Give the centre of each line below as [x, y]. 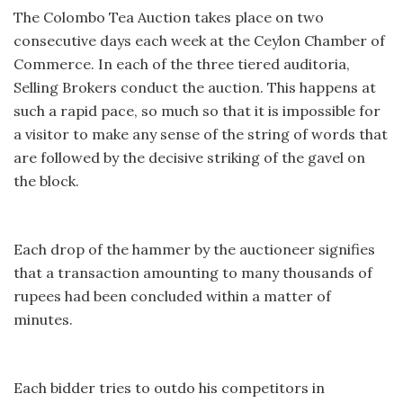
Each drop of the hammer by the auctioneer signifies [194, 249]
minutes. [43, 319]
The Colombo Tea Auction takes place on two [169, 17]
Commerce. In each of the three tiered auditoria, [182, 63]
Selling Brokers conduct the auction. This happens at [195, 87]
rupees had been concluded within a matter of [172, 296]
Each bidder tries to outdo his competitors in [169, 387]
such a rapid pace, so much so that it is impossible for [197, 110]
